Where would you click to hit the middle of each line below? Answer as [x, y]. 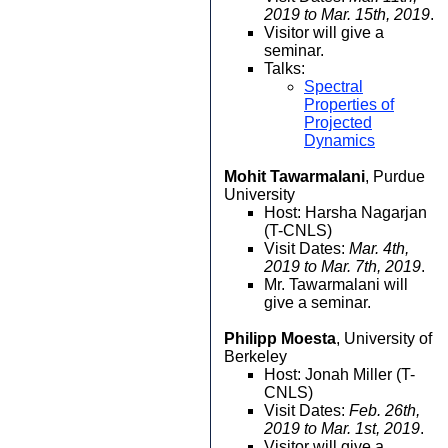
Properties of [349, 104]
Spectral [333, 86]
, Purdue [395, 176]
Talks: [284, 68]
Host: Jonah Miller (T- [339, 374]
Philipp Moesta [280, 338]
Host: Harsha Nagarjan [345, 212]
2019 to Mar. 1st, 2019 [342, 428]
